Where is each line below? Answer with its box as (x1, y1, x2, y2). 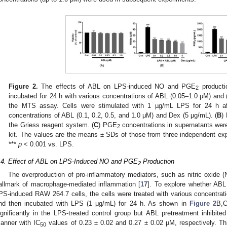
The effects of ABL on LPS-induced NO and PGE (37, 82, 196, 90)
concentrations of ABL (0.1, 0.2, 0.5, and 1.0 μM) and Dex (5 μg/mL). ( (9, 111, 217, 119)
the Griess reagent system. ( (9, 121, 94, 129)
